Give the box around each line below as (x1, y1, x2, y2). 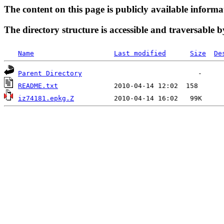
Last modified (114, 49, 166, 57)
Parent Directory (18, 69, 82, 77)
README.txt (18, 82, 58, 90)
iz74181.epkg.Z (18, 94, 74, 102)
